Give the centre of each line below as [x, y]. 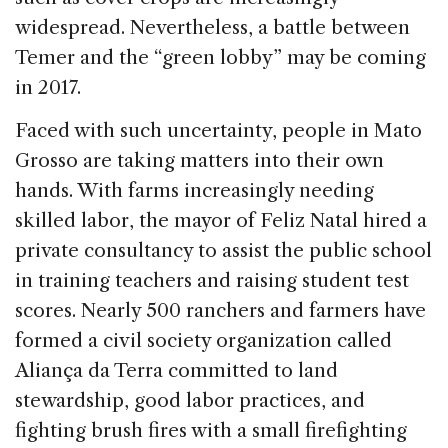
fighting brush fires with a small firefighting [211, 431]
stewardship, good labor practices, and [190, 401]
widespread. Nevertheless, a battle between [212, 28]
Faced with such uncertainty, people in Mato [218, 131]
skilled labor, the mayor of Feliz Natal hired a [221, 221]
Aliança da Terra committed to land [176, 371]
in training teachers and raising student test [212, 281]
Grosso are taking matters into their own [199, 161]
